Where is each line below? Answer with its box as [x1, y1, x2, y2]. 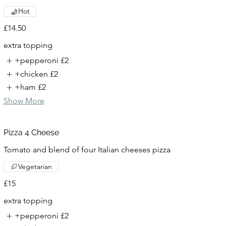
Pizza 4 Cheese [3, 127, 59, 137]
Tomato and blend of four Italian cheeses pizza [3, 144, 171, 154]
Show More [3, 95, 44, 105]
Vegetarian [18, 161, 52, 171]
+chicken [15, 69, 48, 79]
